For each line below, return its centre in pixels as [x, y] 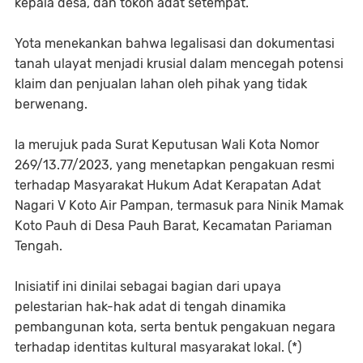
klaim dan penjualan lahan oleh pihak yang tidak [161, 84]
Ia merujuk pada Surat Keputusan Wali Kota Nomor [167, 145]
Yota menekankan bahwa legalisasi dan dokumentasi [175, 44]
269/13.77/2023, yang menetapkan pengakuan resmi [175, 165]
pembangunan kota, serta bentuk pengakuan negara [175, 327]
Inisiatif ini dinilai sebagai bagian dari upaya [148, 287]
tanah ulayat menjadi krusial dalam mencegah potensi [179, 64]
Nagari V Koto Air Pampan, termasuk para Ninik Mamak [179, 206]
